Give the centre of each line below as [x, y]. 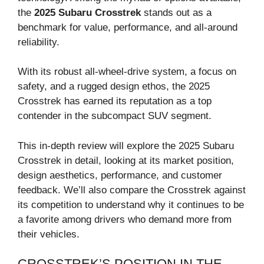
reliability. [39, 42]
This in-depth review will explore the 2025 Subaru [126, 146]
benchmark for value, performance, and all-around [128, 27]
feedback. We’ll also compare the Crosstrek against [132, 190]
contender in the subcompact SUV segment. [115, 116]
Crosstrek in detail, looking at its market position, [126, 160]
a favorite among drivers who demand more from [125, 219]
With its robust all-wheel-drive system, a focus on [127, 72]
